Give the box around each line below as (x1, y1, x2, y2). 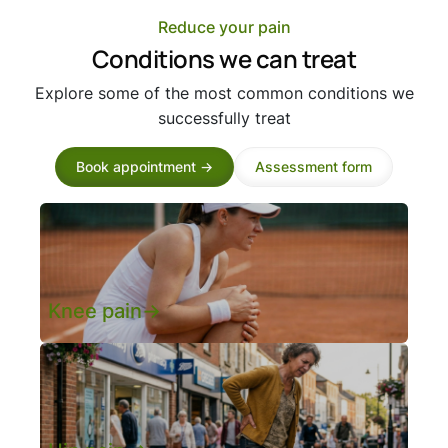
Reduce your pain (157, 17, 291, 38)
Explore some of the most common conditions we (34, 83, 414, 104)
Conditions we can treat (91, 42, 357, 76)
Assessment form (255, 158, 372, 176)
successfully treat (157, 108, 291, 129)
